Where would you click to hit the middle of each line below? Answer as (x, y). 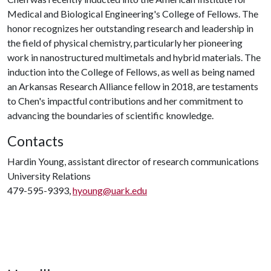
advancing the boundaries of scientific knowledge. (111, 115)
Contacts (35, 141)
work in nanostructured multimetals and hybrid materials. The (134, 57)
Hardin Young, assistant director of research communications (133, 161)
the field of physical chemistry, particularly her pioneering (125, 43)
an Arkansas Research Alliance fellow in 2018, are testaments (133, 86)
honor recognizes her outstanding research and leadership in (130, 28)
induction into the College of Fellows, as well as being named (131, 72)
